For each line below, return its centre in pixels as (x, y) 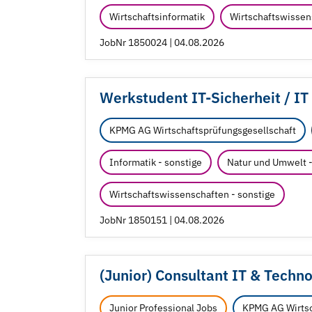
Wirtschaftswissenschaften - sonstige (192, 195)
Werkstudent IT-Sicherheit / (195, 98)
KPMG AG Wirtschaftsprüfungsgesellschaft (203, 131)
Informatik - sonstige (156, 163)
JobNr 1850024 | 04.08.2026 (162, 43)
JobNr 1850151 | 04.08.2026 (162, 220)
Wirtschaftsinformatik (157, 17)
